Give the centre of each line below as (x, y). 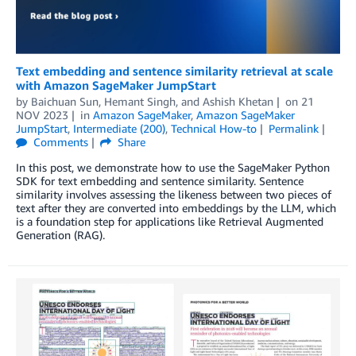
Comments (60, 142)
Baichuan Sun (65, 102)
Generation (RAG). (60, 235)
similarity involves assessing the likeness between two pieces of (174, 195)
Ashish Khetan (238, 102)
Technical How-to (214, 129)
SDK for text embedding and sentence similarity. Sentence (160, 181)
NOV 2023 (42, 115)
